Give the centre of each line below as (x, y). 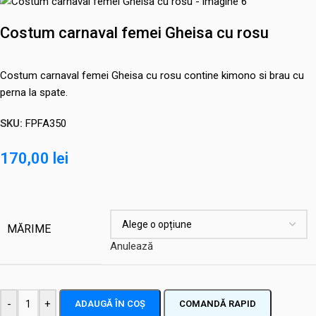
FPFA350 (46, 124)
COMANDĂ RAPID (218, 304)
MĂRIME (29, 229)
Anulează (132, 247)
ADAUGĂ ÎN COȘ (110, 304)
